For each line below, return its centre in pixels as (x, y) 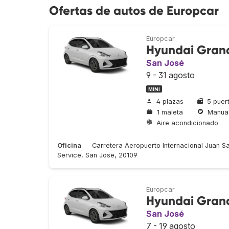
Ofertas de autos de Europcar (134, 10)
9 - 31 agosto (170, 75)
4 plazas (170, 102)
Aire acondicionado (187, 123)
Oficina (69, 146)
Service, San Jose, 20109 (97, 155)
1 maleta (170, 112)
